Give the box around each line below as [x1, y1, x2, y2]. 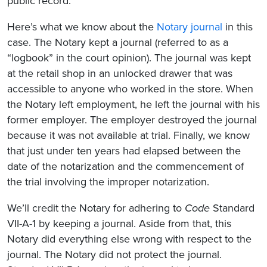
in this [222, 20, 253, 33]
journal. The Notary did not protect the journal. [7, 247, 222, 261]
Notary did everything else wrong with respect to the [7, 232, 252, 246]
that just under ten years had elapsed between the [7, 144, 241, 157]
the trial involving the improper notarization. [7, 175, 209, 188]
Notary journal [157, 20, 222, 33]
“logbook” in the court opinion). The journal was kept [7, 51, 251, 64]
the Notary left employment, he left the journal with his [7, 97, 260, 111]
